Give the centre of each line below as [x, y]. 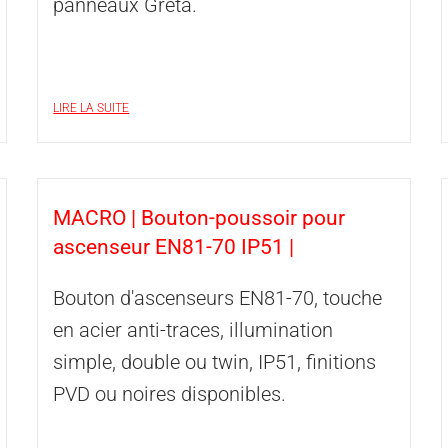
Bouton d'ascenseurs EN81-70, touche [218, 298]
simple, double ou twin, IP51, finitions [215, 362]
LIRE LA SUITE [91, 108]
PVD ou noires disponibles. [170, 394]
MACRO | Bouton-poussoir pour [199, 218]
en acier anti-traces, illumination [193, 330]
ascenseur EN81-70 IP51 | [174, 247]
